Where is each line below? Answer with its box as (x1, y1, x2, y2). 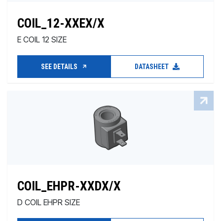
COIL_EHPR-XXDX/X (17, 179, 121, 193)
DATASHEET (135, 63, 170, 71)
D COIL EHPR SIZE (17, 197, 80, 207)
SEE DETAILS (40, 63, 79, 71)
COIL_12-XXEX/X (17, 16, 105, 31)
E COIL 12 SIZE (17, 35, 67, 44)
